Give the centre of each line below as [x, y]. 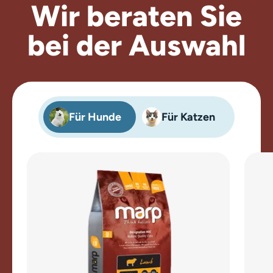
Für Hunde [95, 117]
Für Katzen [188, 117]
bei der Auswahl [136, 45]
